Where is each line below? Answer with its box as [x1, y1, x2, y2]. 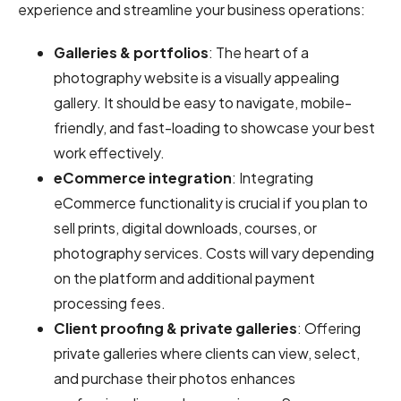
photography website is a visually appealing [54, 67, 339, 87]
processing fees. [54, 293, 166, 312]
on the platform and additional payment [54, 268, 315, 287]
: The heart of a [209, 42, 309, 62]
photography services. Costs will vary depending [54, 243, 374, 262]
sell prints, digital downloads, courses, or [54, 218, 317, 237]
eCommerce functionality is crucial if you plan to [54, 192, 368, 212]
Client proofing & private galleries [54, 318, 297, 337]
